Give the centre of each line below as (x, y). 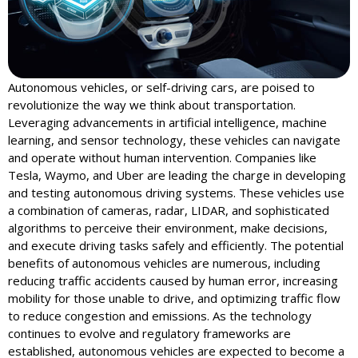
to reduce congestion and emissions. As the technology (160, 316)
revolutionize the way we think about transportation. (152, 105)
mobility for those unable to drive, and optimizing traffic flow (174, 298)
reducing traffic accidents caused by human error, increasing (173, 281)
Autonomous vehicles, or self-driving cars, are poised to (161, 88)
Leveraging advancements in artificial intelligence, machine (167, 123)
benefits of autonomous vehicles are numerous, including (164, 263)
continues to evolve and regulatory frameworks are (149, 334)
